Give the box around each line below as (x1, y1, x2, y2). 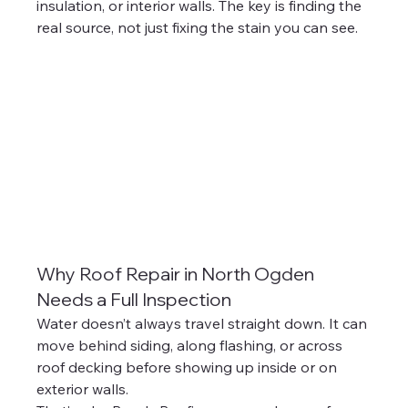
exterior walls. (36, 379, 129, 398)
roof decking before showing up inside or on (36, 357, 342, 376)
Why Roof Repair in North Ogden (36, 261, 319, 285)
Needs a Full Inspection (36, 287, 232, 311)
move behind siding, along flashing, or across (36, 335, 347, 354)
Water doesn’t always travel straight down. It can (36, 313, 372, 332)
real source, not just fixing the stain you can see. (36, 18, 359, 36)
